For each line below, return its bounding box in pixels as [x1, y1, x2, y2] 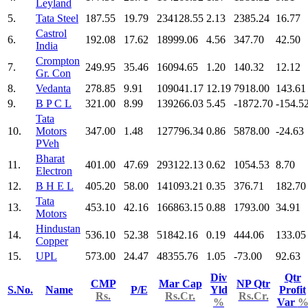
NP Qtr [236, 277, 270, 289]
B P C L [36, 97, 71, 109]
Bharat [36, 152, 65, 164]
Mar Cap [158, 277, 202, 289]
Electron [36, 164, 72, 177]
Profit [279, 283, 306, 296]
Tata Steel [36, 12, 78, 24]
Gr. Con [36, 67, 71, 79]
